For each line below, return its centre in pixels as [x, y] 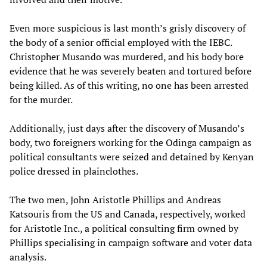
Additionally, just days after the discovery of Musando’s [127, 128]
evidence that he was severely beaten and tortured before [131, 71]
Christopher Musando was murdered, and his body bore [127, 56]
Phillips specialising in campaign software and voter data [131, 242]
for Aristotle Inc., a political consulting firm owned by [124, 228]
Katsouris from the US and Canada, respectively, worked [128, 214]
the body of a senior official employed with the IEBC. [121, 42]
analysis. [28, 257]
